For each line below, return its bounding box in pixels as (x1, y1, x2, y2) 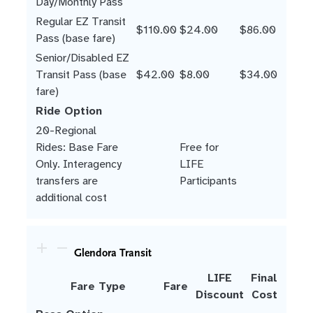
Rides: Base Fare (36, 139, 118, 154)
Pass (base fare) (36, 30, 115, 45)
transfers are (36, 173, 98, 188)
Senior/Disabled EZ (36, 50, 129, 65)
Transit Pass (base (36, 66, 126, 82)
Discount (195, 286, 244, 302)
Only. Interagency (36, 156, 122, 171)
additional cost (36, 189, 107, 205)
